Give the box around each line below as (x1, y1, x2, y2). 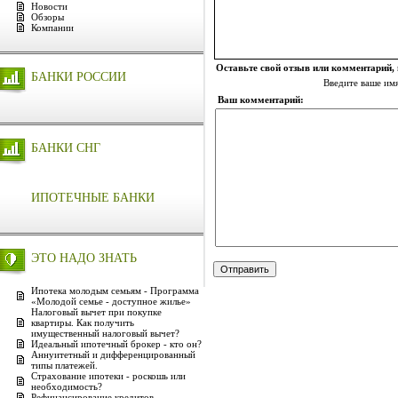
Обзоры (31, 12, 64, 22)
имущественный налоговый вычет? (31, 328, 179, 338)
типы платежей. (31, 360, 98, 370)
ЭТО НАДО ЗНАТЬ (31, 251, 137, 265)
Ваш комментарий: (218, 94, 304, 105)
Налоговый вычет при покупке (31, 306, 162, 317)
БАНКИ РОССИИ (31, 70, 126, 84)
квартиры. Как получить (31, 317, 134, 328)
